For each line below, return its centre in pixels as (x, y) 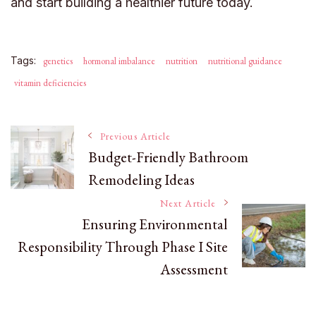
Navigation (71, 189)
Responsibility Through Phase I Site (123, 246)
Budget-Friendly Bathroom (168, 157)
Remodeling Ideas (141, 179)
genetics (58, 61)
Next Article (188, 203)
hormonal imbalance (119, 61)
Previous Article (136, 136)
